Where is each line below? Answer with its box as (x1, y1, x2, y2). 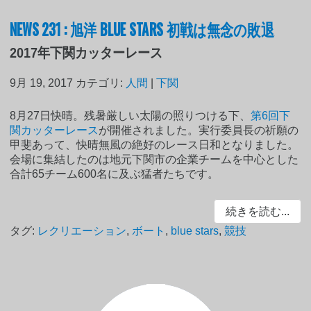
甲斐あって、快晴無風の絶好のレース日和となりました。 (10, 138, 299, 151)
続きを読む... (225, 205, 289, 217)
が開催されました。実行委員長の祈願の (99, 124, 299, 136)
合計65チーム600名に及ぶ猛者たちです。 (10, 167, 219, 180)
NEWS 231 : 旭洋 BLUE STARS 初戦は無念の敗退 (10, 15, 275, 41)
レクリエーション (37, 225, 127, 237)
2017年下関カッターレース (10, 44, 162, 60)
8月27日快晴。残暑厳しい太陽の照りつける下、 (10, 109, 251, 121)
